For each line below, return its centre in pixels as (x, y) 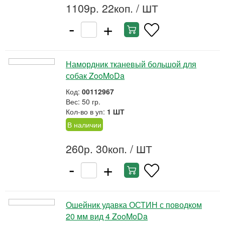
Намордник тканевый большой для (131, 64)
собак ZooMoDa (95, 76)
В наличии (84, 125)
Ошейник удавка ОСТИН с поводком (134, 205)
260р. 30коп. (96, 149)
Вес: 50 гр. (83, 101)
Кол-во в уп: (86, 111)
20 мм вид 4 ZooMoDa (107, 216)
